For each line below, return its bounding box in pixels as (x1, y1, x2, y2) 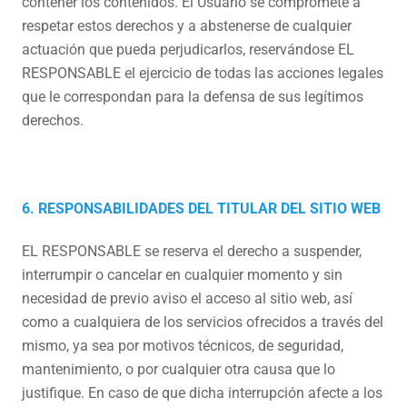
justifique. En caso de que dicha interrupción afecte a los (22, 384, 382, 402)
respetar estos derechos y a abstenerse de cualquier (22, 17, 352, 35)
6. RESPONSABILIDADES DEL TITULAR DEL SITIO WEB (22, 200, 381, 217)
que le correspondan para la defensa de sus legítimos (22, 88, 363, 105)
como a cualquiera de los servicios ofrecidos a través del (22, 313, 383, 331)
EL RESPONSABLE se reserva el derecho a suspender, (22, 243, 362, 260)
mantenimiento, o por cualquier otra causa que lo (22, 361, 335, 378)
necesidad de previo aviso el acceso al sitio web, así (22, 290, 352, 307)
